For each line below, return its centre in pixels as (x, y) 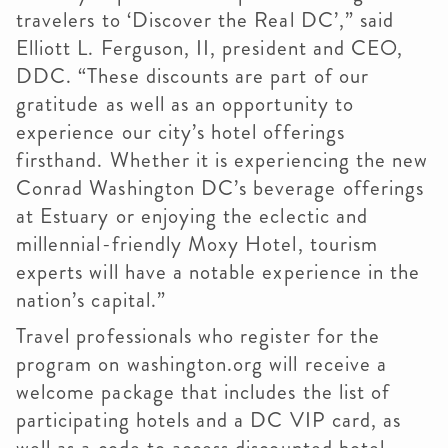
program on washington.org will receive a (201, 364)
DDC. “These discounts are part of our (192, 76)
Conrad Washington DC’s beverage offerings (220, 188)
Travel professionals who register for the (198, 336)
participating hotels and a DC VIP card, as (209, 420)
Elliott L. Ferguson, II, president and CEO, (210, 48)
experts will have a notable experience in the (218, 272)
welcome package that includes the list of (203, 392)
